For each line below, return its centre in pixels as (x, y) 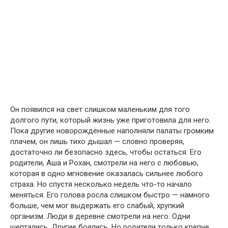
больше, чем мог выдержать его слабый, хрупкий (97, 206)
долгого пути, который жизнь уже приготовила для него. (110, 120)
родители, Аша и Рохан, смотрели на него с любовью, (104, 163)
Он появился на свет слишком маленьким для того (100, 110)
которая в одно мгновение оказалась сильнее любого (107, 174)
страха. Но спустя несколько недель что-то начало (101, 184)
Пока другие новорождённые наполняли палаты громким (112, 131)
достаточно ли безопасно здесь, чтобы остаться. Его (106, 152)
